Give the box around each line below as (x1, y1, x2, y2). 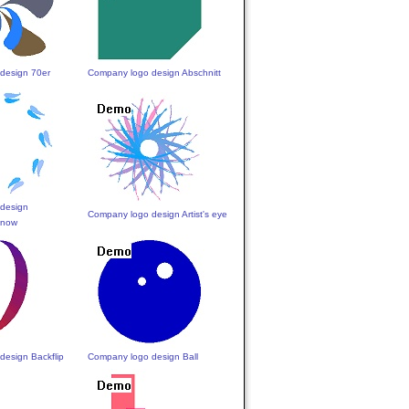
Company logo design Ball (88, 351, 199, 362)
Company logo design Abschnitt (88, 68, 222, 78)
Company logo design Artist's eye (88, 209, 228, 219)
